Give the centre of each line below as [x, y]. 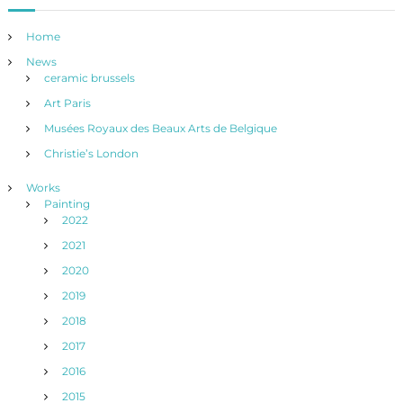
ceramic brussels [89, 78]
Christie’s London [91, 153]
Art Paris [67, 103]
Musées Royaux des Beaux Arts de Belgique [160, 128]
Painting [67, 204]
